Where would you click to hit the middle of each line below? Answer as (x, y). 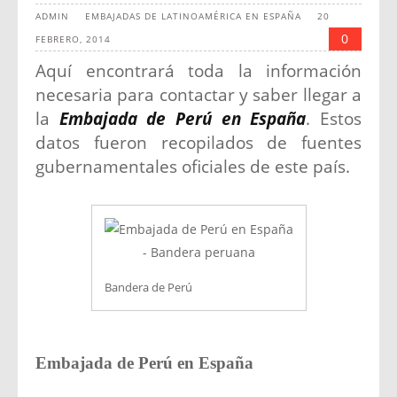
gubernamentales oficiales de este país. (193, 166)
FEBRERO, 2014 (73, 39)
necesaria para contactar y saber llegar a (198, 94)
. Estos (334, 118)
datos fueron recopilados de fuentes (198, 142)
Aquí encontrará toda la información (198, 70)
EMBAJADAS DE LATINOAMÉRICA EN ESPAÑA (193, 16)
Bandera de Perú (148, 287)
